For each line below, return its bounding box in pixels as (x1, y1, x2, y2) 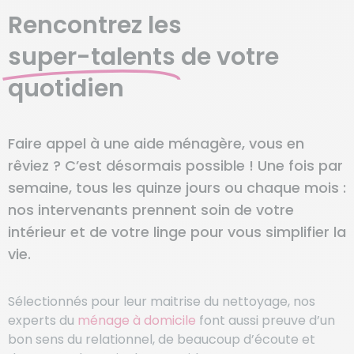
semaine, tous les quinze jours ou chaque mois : (8, 177, 346, 198)
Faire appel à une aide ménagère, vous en (8, 133, 304, 153)
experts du (8, 311, 77, 330)
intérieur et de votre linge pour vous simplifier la (8, 221, 346, 242)
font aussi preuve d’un (196, 311, 335, 330)
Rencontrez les (8, 8, 182, 42)
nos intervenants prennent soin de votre (8, 199, 294, 220)
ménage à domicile (77, 311, 196, 330)
